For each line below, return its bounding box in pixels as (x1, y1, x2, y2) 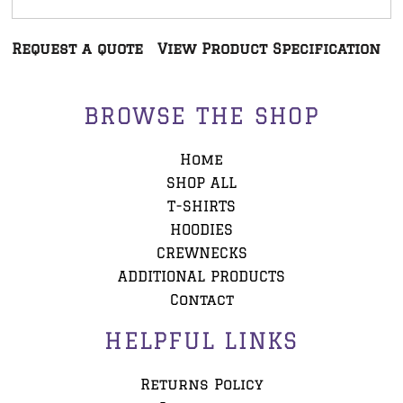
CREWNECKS (156, 245, 247, 262)
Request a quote (12, 40, 143, 57)
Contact (169, 291, 234, 309)
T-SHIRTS (167, 198, 236, 215)
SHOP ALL (166, 175, 237, 192)
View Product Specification (157, 40, 381, 57)
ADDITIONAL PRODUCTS (118, 268, 285, 285)
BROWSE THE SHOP (84, 103, 319, 130)
